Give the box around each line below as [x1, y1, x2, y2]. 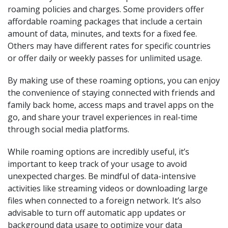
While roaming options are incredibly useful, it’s [8, 146, 189, 157]
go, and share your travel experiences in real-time [8, 111, 197, 123]
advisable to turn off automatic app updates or [8, 207, 186, 218]
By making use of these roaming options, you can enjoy [8, 75, 220, 86]
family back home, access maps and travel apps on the [8, 99, 214, 110]
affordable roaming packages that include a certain [8, 16, 202, 27]
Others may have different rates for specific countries [8, 40, 211, 51]
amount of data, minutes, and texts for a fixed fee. [8, 28, 197, 39]
